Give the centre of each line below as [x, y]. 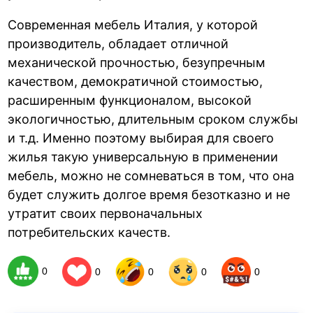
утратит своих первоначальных [105, 213]
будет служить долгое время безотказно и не [149, 195]
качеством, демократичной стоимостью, [136, 81]
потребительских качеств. [89, 232]
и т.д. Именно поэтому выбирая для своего [141, 138]
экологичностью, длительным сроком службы [153, 119]
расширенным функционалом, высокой [130, 100]
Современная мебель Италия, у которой [133, 25]
